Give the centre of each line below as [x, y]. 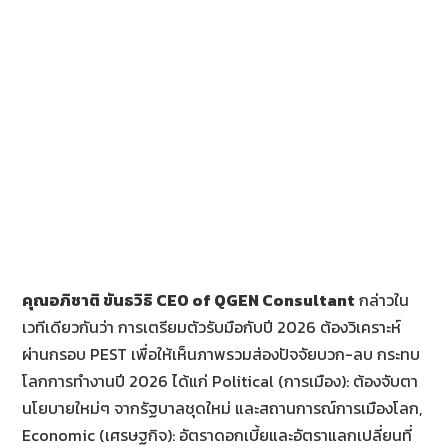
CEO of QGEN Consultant [256, 299]
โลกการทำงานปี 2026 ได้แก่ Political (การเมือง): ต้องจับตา [220, 380]
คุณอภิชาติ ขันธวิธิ [89, 299]
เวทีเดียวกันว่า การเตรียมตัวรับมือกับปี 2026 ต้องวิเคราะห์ [212, 326]
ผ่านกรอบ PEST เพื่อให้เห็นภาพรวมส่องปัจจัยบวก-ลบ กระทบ [221, 353]
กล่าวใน [382, 299]
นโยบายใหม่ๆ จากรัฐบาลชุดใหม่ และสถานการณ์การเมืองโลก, [222, 407]
